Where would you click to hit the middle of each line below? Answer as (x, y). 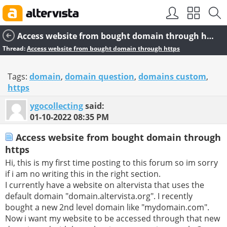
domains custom (172, 77)
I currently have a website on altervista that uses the (105, 185)
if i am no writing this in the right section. (83, 174)
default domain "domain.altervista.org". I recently (99, 196)
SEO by (101, 13)
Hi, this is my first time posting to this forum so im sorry (111, 163)
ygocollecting (56, 106)
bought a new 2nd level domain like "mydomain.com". (107, 207)
